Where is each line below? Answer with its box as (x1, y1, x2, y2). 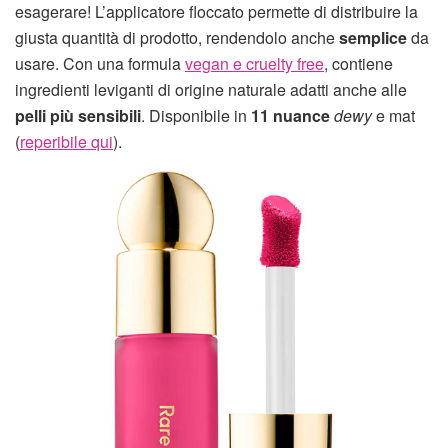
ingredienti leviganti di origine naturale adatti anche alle (15, 77, 407, 101)
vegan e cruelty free (185, 51, 324, 75)
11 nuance (251, 103, 330, 127)
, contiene (324, 51, 393, 75)
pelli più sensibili (15, 103, 141, 127)
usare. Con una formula (15, 51, 185, 75)
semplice (339, 25, 407, 49)
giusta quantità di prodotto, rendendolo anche (15, 25, 339, 49)
